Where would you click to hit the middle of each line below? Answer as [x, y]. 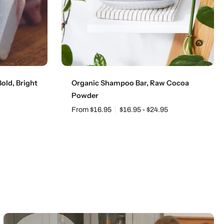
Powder [85, 95]
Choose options [138, 69]
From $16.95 [91, 109]
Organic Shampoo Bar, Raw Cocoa [130, 83]
